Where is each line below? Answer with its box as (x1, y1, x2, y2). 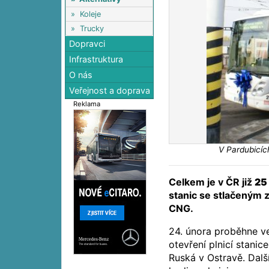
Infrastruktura (69, 54, 124, 65)
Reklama (73, 100, 101, 109)
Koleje (80, 9, 101, 19)
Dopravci (69, 38, 106, 49)
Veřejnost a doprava (69, 85, 151, 96)
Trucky (80, 23, 104, 33)
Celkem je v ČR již (169, 176, 255, 188)
